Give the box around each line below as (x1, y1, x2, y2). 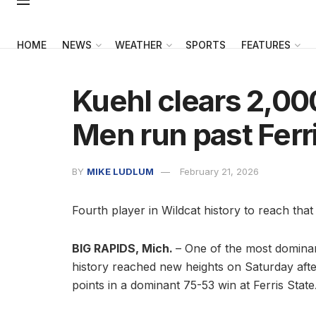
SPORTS (186, 39, 226, 51)
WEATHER (115, 39, 162, 51)
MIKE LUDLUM (87, 166, 154, 178)
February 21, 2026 (180, 166, 259, 178)
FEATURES (241, 39, 291, 51)
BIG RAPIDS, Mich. (72, 241, 176, 255)
